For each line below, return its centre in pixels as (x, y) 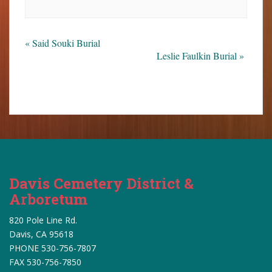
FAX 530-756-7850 (45, 262)
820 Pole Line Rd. (43, 220)
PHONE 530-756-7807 (53, 248)
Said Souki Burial (65, 43)
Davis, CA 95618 (41, 234)
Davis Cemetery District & (101, 183)
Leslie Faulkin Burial (198, 56)
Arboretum (48, 199)
